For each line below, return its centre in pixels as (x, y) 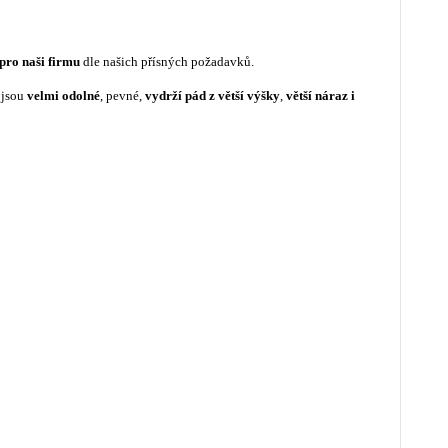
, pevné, (122, 95)
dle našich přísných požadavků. (168, 61)
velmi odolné (63, 95)
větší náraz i (320, 95)
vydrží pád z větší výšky (212, 95)
